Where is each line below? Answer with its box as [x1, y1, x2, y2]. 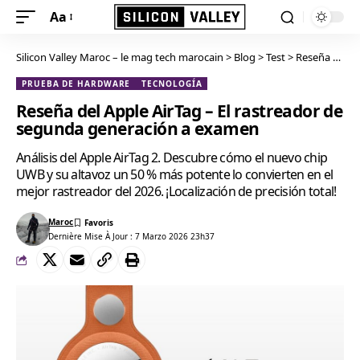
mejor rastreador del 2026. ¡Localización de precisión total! [16, 182, 337, 200]
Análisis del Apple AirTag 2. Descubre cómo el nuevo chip [16, 149, 328, 166]
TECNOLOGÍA [141, 78, 202, 89]
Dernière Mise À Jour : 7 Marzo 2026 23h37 [48, 230, 215, 242]
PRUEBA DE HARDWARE [22, 78, 131, 89]
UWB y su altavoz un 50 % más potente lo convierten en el [16, 166, 333, 183]
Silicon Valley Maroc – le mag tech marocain [16, 50, 223, 64]
